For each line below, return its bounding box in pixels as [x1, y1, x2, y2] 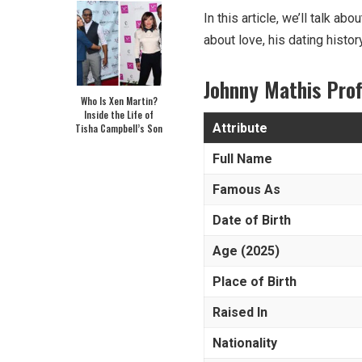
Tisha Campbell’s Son [75, 120, 162, 135]
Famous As [213, 181, 280, 197]
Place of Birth [213, 273, 297, 289]
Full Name [213, 150, 272, 166]
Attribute [213, 120, 267, 136]
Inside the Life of [84, 107, 154, 121]
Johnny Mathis [204, 73, 326, 105]
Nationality [213, 335, 277, 351]
